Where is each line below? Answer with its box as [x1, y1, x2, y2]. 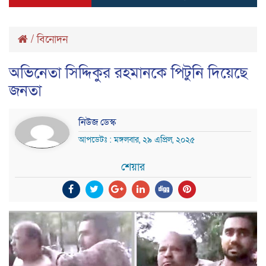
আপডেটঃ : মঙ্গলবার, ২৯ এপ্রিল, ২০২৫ [78, 134, 195, 145]
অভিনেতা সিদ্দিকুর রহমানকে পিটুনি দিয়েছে [9, 62, 248, 83]
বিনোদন [37, 32, 68, 46]
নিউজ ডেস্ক [78, 115, 116, 129]
